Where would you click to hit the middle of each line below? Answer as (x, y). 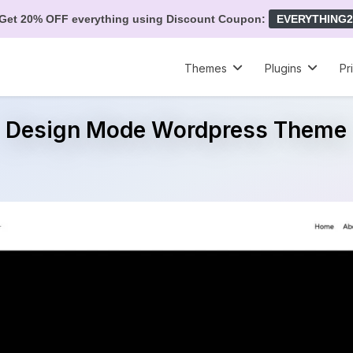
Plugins (284, 69)
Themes (206, 69)
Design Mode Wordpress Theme (176, 130)
